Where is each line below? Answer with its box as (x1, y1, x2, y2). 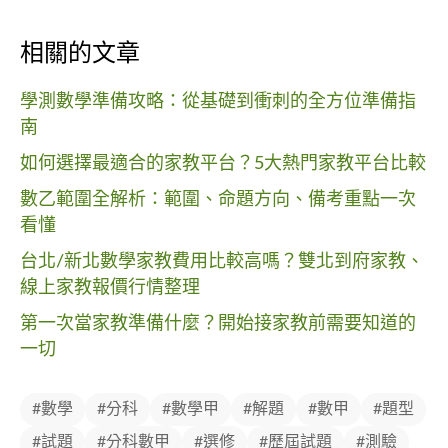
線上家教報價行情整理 (20, 279, 200, 298)
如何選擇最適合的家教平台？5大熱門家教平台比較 (20, 155, 426, 174)
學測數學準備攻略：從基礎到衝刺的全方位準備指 (20, 93, 416, 112)
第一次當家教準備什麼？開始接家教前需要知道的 (20, 315, 416, 334)
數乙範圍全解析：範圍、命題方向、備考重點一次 (20, 191, 416, 210)
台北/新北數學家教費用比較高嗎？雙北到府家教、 (20, 253, 424, 272)
